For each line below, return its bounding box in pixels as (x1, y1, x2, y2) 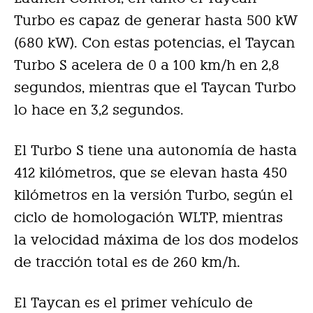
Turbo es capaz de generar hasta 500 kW (14, 11, 298, 29)
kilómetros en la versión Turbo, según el (14, 186, 293, 203)
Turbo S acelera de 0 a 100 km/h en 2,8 (14, 56, 279, 73)
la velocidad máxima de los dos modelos (14, 231, 298, 248)
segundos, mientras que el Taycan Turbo (14, 78, 296, 96)
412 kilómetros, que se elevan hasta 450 (14, 163, 287, 181)
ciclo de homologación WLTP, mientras (14, 208, 283, 226)
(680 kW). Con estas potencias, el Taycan (14, 34, 295, 51)
